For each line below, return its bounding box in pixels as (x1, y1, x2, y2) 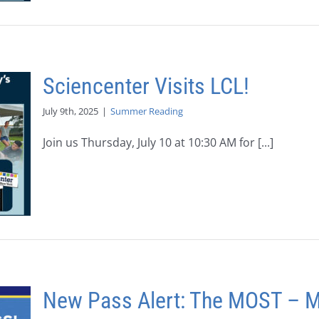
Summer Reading (110, 105, 183, 117)
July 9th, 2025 (43, 105, 98, 117)
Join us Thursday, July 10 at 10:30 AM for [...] (43, 135, 273, 150)
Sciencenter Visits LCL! (43, 73, 249, 100)
